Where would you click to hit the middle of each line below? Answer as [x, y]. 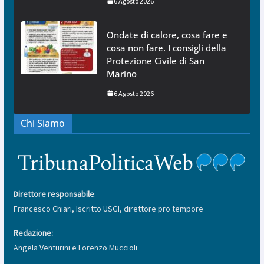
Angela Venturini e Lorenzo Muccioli [75, 248]
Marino [121, 73]
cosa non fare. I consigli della [166, 47]
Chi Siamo [42, 123]
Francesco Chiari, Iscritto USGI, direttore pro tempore [108, 209]
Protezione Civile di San [155, 60]
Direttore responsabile [54, 194]
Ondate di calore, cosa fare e [167, 34]
